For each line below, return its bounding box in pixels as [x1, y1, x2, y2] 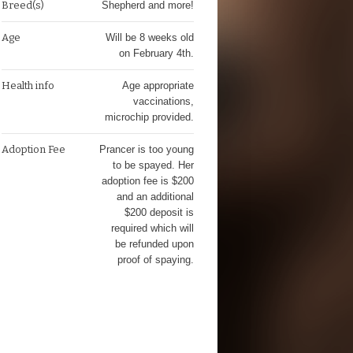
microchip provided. [104, 111, 194, 123]
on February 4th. [118, 47, 194, 59]
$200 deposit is [124, 206, 194, 218]
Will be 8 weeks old [105, 32, 194, 43]
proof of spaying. [117, 254, 194, 266]
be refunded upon [114, 238, 194, 250]
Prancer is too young [98, 143, 194, 155]
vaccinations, [132, 95, 194, 107]
